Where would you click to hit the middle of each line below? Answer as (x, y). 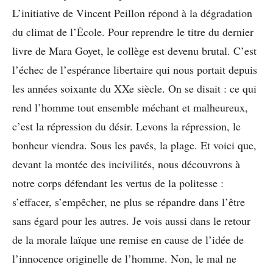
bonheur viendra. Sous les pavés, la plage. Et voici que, (134, 145)
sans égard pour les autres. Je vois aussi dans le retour (131, 220)
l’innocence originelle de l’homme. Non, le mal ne (124, 258)
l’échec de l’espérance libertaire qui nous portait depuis (135, 69)
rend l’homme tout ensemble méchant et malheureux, (130, 107)
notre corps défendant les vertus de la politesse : (118, 183)
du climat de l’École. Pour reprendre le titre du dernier (133, 31)
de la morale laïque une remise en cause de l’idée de (128, 239)
